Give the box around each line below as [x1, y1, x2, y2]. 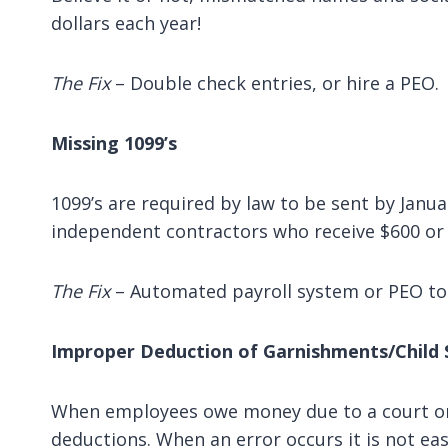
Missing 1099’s [51, 131, 177, 155]
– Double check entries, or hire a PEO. [110, 71, 439, 95]
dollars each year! [51, 11, 201, 35]
